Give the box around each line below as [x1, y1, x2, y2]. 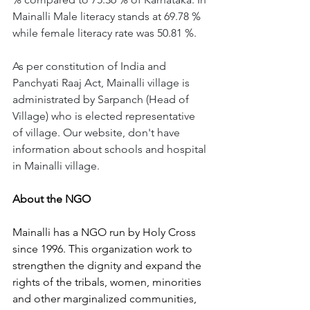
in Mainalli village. [12, 159, 100, 172]
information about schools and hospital [12, 143, 209, 156]
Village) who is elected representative [12, 109, 198, 122]
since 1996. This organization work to [12, 242, 195, 255]
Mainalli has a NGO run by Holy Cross [12, 226, 199, 239]
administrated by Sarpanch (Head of [12, 93, 192, 106]
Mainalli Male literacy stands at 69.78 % [12, 10, 203, 23]
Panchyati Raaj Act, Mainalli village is [12, 76, 192, 89]
